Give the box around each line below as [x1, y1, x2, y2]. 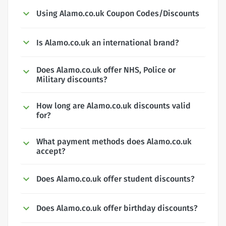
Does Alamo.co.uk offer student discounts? [36, 174, 195, 184]
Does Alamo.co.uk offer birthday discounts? [36, 203, 198, 213]
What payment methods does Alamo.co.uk [36, 137, 192, 147]
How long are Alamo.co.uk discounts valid [36, 101, 191, 111]
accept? [36, 146, 66, 156]
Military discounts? [36, 75, 107, 85]
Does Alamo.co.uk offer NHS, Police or [36, 65, 176, 75]
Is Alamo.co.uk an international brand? [36, 37, 179, 47]
